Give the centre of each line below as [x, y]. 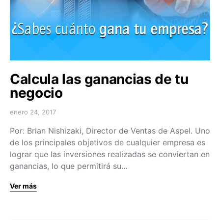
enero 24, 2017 [33, 112]
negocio [36, 93]
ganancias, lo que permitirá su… [69, 166]
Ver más [23, 186]
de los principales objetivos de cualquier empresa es [108, 142]
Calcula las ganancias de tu [99, 79]
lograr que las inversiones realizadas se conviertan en [110, 154]
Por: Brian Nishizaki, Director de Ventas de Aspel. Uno [110, 131]
